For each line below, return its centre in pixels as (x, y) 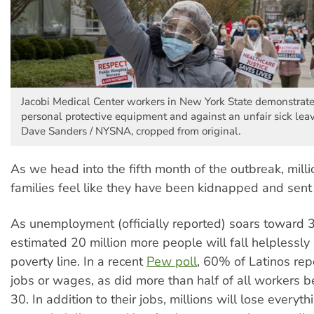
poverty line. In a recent (78, 261)
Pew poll (172, 261)
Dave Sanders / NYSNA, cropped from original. (131, 131)
